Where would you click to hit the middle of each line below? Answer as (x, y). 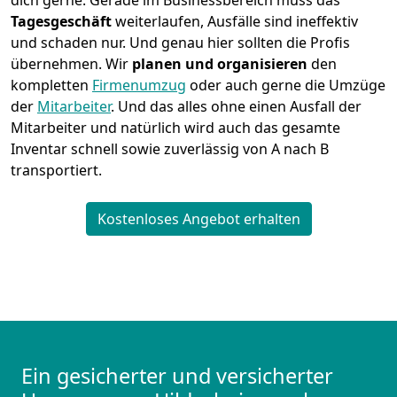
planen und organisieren (220, 64)
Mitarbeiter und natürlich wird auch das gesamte (175, 128)
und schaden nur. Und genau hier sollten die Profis (180, 43)
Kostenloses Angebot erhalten (198, 219)
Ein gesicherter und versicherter (177, 376)
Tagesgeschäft (63, 22)
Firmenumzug (139, 86)
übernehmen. (58, 64)
